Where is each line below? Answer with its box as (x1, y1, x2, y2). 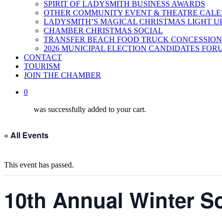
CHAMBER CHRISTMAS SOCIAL (44, 26, 163, 35)
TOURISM (24, 62, 60, 70)
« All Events (4, 129, 49, 141)
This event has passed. (4, 161, 74, 169)
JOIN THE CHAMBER (24, 71, 101, 79)
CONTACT (24, 53, 62, 61)
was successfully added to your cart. (34, 105, 146, 113)
